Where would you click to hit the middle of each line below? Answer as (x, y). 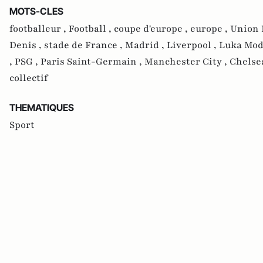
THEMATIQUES (42, 107)
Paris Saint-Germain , (92, 61)
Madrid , (146, 45)
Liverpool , (193, 45)
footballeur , (39, 28)
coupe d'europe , (152, 28)
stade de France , (85, 45)
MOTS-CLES (36, 11)
